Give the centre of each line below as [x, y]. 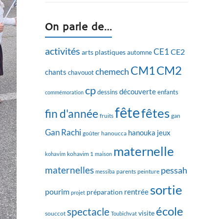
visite [147, 213]
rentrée [137, 192]
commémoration [65, 92]
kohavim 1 [80, 154]
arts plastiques [104, 52]
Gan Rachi [63, 132]
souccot [55, 213]
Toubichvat [124, 213]
